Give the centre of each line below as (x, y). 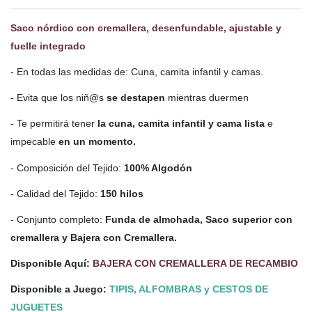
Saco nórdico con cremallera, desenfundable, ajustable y (146, 28)
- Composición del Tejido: (67, 167)
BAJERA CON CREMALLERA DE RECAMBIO (195, 264)
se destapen (136, 98)
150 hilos (120, 193)
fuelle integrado (48, 46)
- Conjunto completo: (56, 219)
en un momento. (97, 142)
